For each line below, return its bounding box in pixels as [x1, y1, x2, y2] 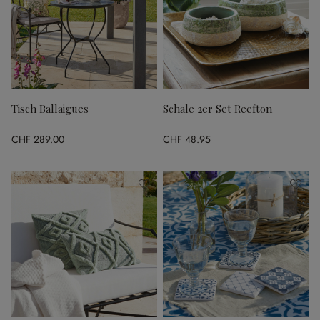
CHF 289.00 [11, 131, 64, 146]
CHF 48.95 [163, 131, 211, 146]
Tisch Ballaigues [11, 101, 89, 116]
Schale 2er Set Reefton [163, 101, 272, 116]
